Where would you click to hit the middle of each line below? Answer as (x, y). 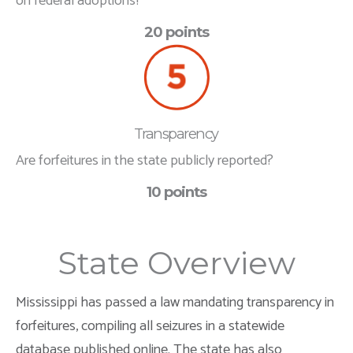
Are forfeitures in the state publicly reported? (145, 160)
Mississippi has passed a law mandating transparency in (175, 302)
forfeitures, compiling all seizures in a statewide (150, 326)
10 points (176, 191)
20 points (176, 32)
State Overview (176, 262)
